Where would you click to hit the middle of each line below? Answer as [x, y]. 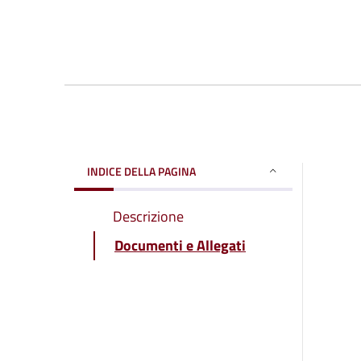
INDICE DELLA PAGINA [141, 171]
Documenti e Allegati [180, 245]
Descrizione [148, 216]
